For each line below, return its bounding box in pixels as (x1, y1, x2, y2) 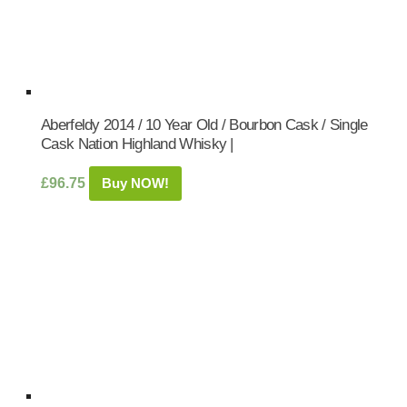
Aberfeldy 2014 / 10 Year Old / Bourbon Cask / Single (41, 116, 368, 133)
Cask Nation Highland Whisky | (41, 135, 233, 152)
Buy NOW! (102, 175, 169, 191)
